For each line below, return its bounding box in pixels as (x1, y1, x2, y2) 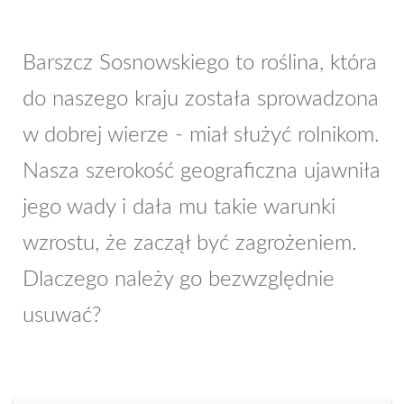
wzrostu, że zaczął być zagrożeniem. (23, 233, 357, 254)
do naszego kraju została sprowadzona (23, 88, 379, 110)
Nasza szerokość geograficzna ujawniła (23, 161, 381, 182)
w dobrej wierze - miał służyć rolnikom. (23, 124, 380, 146)
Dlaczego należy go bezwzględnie (23, 269, 335, 290)
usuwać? (23, 305, 101, 326)
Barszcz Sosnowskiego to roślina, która (23, 52, 377, 74)
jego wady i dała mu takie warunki (23, 197, 335, 218)
